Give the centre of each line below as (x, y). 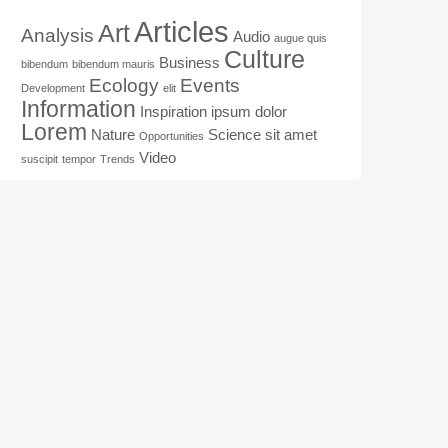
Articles (181, 31)
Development (53, 87)
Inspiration (173, 111)
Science (234, 134)
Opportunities (171, 135)
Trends (117, 158)
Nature (113, 134)
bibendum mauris (113, 63)
